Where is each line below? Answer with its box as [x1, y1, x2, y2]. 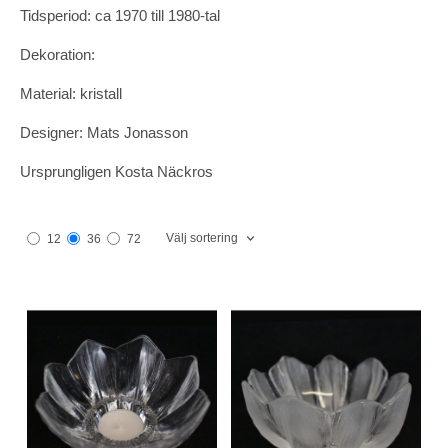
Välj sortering [166, 230, 238, 245]
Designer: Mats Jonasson [20, 123, 188, 141]
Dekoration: [20, 45, 95, 63]
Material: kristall [20, 84, 122, 102]
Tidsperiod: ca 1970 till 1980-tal [20, 6, 220, 24]
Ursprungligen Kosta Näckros [20, 162, 213, 180]
